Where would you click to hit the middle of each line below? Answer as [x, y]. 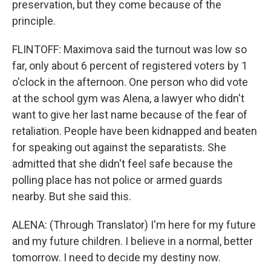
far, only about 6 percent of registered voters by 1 [130, 66]
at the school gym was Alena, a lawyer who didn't [128, 98]
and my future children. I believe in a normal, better [132, 241]
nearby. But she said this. [72, 196]
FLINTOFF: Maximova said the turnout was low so [129, 49]
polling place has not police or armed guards [117, 180]
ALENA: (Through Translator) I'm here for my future [134, 225]
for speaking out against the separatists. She [119, 147]
